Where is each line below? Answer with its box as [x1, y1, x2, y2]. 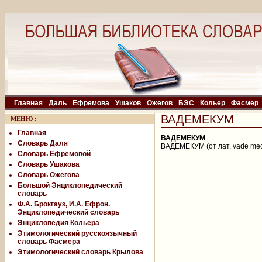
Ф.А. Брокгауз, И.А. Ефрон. [18, 200, 110, 208]
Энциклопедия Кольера [18, 219, 99, 227]
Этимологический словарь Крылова [18, 248, 143, 256]
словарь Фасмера [18, 237, 80, 246]
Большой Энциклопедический [18, 181, 122, 189]
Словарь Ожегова [18, 171, 80, 179]
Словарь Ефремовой [18, 150, 91, 158]
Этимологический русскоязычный [18, 229, 137, 237]
